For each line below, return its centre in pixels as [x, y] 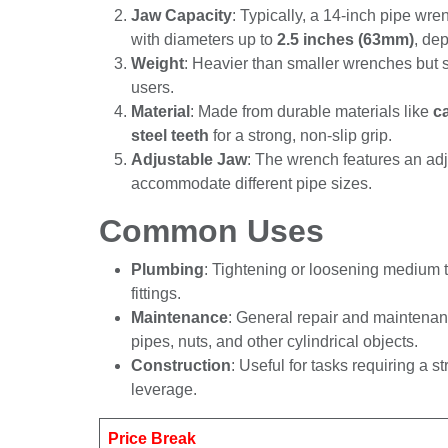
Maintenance [183, 342]
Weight [159, 88]
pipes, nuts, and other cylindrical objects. [286, 366]
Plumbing [166, 294]
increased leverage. [204, 414]
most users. [174, 112]
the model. [170, 64]
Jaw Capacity [186, 16]
